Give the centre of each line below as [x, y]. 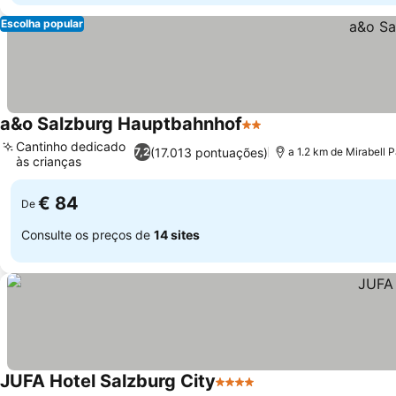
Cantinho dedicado [71, 146]
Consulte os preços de [88, 234]
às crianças [49, 161]
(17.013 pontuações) [209, 152]
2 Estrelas [274, 133]
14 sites [177, 234]
